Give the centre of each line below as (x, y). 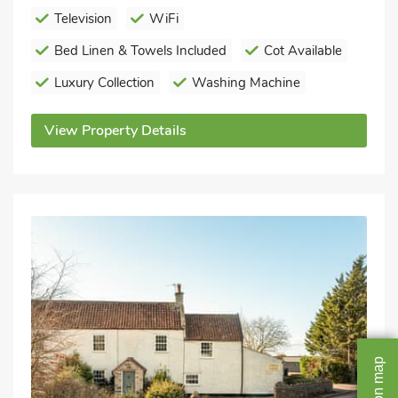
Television (83, 19)
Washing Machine (246, 83)
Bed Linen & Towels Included (140, 51)
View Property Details (115, 131)
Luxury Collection (104, 83)
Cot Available (303, 51)
